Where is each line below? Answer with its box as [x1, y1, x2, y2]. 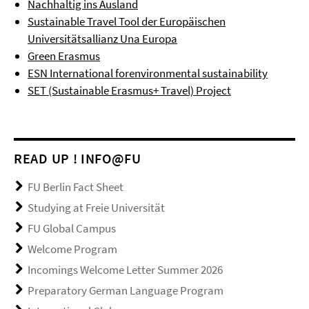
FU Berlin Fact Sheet [28, 179, 123, 195]
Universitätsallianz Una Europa [28, 31, 177, 46]
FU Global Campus [28, 221, 116, 236]
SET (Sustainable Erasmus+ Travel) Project [28, 83, 231, 98]
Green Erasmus [28, 48, 100, 63]
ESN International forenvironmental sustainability [28, 66, 268, 81]
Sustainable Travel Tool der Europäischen [28, 14, 226, 29]
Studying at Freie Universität [28, 200, 165, 215]
